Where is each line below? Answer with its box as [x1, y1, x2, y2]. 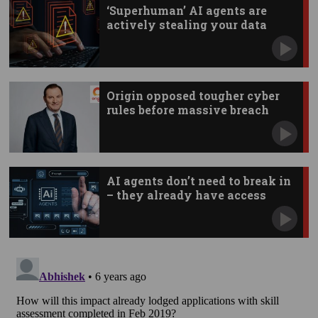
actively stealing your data [106, 17, 267, 33]
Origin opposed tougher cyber [106, 88, 280, 104]
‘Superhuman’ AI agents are [106, 3, 267, 18]
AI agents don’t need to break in [106, 173, 291, 189]
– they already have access [106, 187, 266, 203]
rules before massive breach [106, 102, 269, 118]
